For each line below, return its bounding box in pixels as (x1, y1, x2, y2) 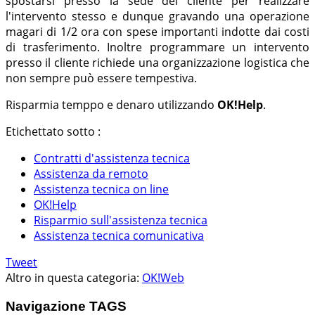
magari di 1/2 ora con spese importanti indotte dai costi (6, 24, 309, 40)
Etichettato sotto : (6, 124, 101, 140)
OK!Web (142, 270, 184, 286)
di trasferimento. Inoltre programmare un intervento (6, 39, 309, 56)
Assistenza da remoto (34, 166, 148, 182)
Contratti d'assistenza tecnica (34, 150, 190, 167)
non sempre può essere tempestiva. (6, 70, 197, 86)
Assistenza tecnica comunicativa (34, 228, 204, 244)
